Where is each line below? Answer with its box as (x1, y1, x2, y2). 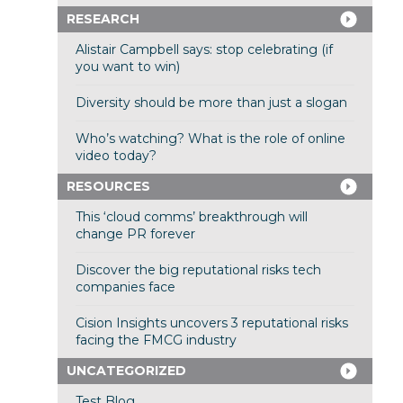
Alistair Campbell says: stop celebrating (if (75, 41, 333, 58)
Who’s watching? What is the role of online (75, 130, 345, 148)
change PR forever (75, 226, 195, 243)
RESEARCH (66, 11, 139, 28)
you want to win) (75, 58, 180, 76)
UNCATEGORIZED (66, 363, 186, 380)
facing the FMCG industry (75, 332, 237, 349)
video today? (75, 148, 157, 165)
